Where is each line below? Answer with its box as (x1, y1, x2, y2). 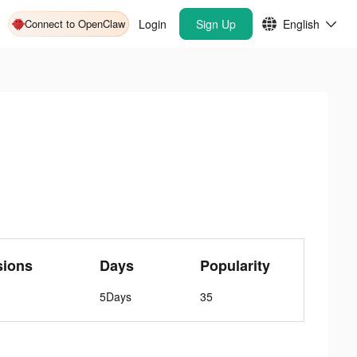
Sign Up (196, 16, 236, 32)
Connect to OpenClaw (25, 16, 125, 31)
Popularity (200, 255, 271, 276)
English (283, 16, 320, 32)
